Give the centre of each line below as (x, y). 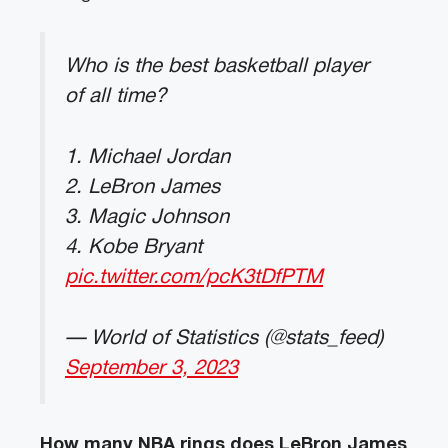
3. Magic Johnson (147, 217)
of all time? (115, 97)
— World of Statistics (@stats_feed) (224, 338)
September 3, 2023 (151, 368)
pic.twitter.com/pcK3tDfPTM (194, 277)
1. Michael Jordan (147, 157)
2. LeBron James (142, 187)
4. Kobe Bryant (133, 247)
